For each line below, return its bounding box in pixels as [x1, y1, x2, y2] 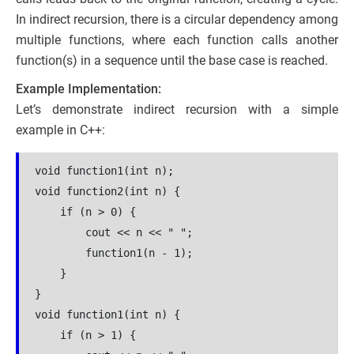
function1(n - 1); [35, 247, 193, 259]
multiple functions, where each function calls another [16, 32, 338, 47]
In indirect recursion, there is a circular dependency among [16, 12, 338, 27]
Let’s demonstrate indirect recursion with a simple [16, 102, 338, 117]
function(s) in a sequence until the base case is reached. [16, 53, 328, 68]
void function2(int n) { [35, 185, 180, 198]
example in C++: [16, 122, 105, 137]
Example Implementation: [16, 81, 161, 96]
